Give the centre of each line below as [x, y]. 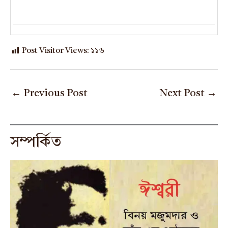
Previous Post [54, 94]
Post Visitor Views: [55, 51]
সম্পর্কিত [36, 142]
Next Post [183, 94]
